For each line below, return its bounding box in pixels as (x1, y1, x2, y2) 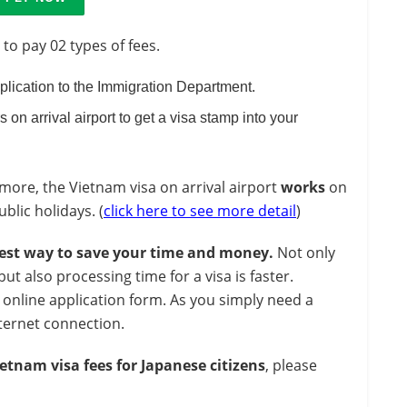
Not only (277, 242, 335, 263)
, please (265, 354, 317, 375)
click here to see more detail (104, 200, 296, 221)
